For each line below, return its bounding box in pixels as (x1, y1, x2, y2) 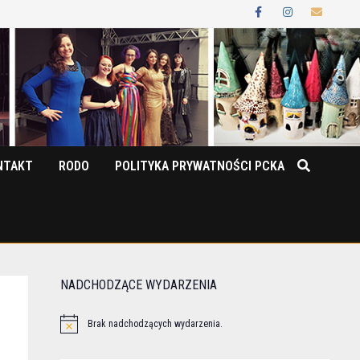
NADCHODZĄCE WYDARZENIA (59, 276, 217, 292)
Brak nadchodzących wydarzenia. (87, 317, 223, 329)
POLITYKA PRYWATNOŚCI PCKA (114, 157, 284, 174)
